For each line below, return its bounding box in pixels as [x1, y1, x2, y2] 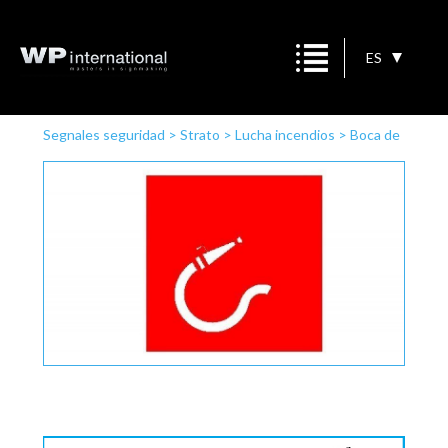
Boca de [349, 126, 400, 143]
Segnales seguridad [42, 126, 165, 143]
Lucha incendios [234, 126, 335, 143]
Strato [179, 126, 220, 143]
